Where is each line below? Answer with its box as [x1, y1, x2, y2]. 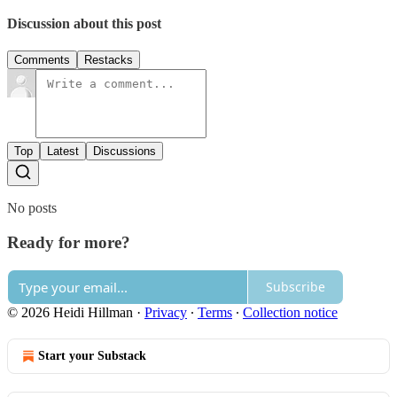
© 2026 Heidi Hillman [7, 304, 133, 320]
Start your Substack [38, 348, 146, 362]
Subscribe [266, 278, 325, 296]
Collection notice [243, 304, 338, 320]
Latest [47, 144, 79, 159]
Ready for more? [7, 233, 130, 253]
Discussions [93, 144, 156, 159]
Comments [14, 53, 70, 67]
